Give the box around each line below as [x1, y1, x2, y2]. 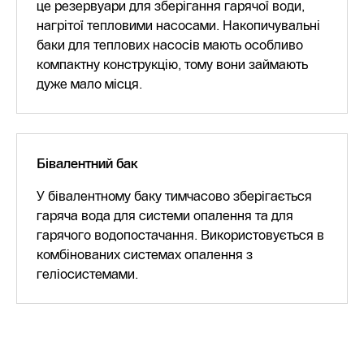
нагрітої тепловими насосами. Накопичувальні [37, 17, 320, 33]
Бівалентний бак [37, 155, 138, 171]
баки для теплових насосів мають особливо [37, 37, 303, 53]
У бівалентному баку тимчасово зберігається [37, 188, 312, 204]
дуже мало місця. [37, 76, 142, 92]
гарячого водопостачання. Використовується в [37, 227, 324, 243]
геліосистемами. [37, 266, 138, 282]
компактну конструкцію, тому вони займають [37, 56, 308, 72]
